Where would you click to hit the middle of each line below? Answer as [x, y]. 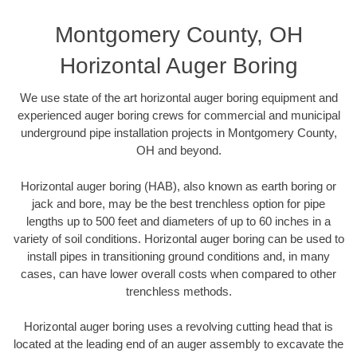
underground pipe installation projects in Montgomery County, [178, 133]
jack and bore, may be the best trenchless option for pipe [178, 203]
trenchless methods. [178, 291]
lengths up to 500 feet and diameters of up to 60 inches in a [178, 221]
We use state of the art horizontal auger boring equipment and [178, 98]
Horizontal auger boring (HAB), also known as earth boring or [178, 186]
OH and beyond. [178, 151]
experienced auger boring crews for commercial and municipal [178, 116]
